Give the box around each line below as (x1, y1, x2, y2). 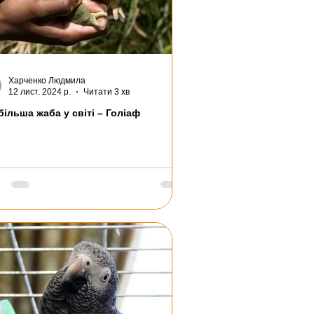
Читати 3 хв (83, 87, 130, 97)
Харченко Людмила (8, 75, 86, 86)
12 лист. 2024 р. (8, 87, 71, 97)
